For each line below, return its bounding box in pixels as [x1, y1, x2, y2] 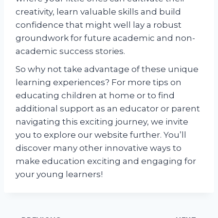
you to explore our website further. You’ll [16, 129, 186, 140]
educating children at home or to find [16, 90, 175, 100]
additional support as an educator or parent [16, 103, 200, 113]
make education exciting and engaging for [16, 156, 196, 166]
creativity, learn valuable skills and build [16, 6, 181, 17]
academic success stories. [16, 46, 125, 56]
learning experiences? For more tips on [16, 77, 182, 87]
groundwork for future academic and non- [16, 33, 195, 43]
